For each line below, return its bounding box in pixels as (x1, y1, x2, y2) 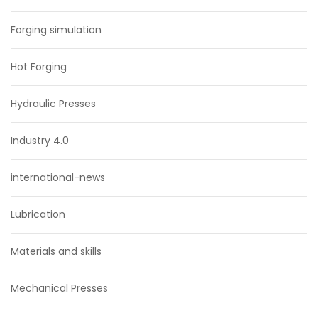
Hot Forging (11, 59, 67, 74)
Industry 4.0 (11, 133, 69, 148)
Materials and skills (11, 243, 102, 258)
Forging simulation (11, 22, 102, 37)
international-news (11, 170, 105, 185)
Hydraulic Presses (11, 96, 96, 111)
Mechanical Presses (11, 280, 108, 295)
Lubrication (11, 207, 65, 221)
